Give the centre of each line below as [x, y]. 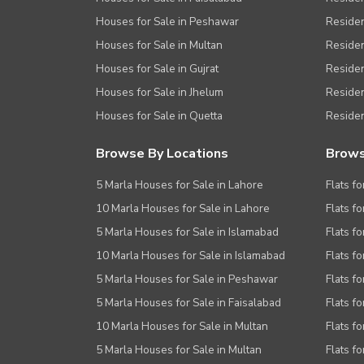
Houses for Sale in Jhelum [160, 92]
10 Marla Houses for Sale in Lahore [183, 208]
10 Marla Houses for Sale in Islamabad [191, 255]
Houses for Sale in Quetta [159, 115]
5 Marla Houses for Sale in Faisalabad [188, 302]
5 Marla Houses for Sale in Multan [179, 349]
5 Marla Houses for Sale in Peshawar [187, 279]
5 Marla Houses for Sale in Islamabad [187, 232]
